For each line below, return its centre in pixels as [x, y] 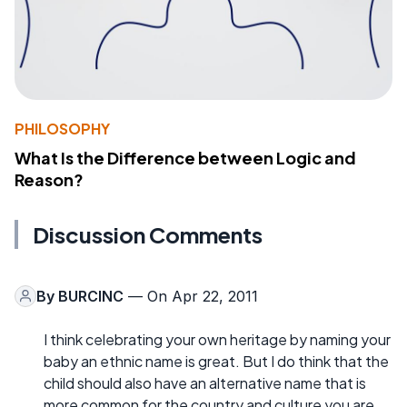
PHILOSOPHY [62, 128]
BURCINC [91, 296]
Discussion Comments [148, 234]
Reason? [49, 179]
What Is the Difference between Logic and [185, 157]
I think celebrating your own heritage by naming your [217, 339]
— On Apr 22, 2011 [191, 296]
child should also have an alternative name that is [205, 382]
